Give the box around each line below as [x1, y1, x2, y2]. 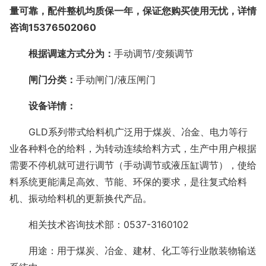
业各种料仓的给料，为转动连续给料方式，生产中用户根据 [9, 142, 256, 155]
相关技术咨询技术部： [28, 218, 123, 231]
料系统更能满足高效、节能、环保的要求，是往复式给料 [9, 176, 247, 188]
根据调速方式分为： [28, 47, 114, 60]
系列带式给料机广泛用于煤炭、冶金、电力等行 [48, 126, 248, 138]
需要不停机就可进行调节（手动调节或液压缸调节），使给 [9, 159, 256, 172]
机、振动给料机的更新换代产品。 [9, 192, 152, 205]
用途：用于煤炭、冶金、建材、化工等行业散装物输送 [28, 245, 256, 257]
